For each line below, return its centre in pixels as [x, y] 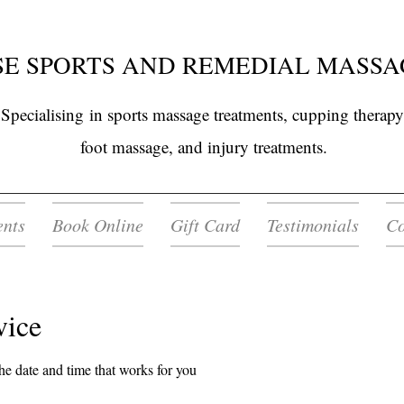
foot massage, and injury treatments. [204, 147]
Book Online [98, 225]
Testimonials [313, 225]
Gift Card [205, 225]
